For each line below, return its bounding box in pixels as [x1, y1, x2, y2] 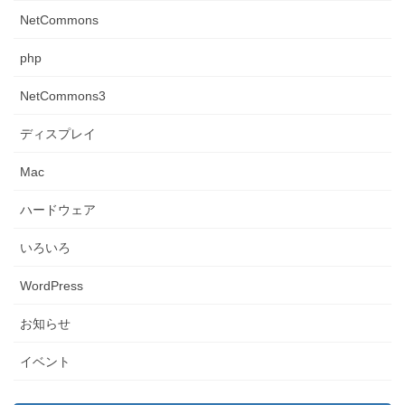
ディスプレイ [20, 126, 96, 141]
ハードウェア [20, 202, 96, 217]
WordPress [20, 278, 83, 293]
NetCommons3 [20, 88, 106, 103]
